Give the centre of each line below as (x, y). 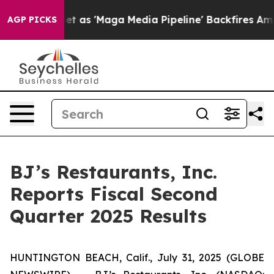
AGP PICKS (32, 20)
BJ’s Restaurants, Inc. (113, 172)
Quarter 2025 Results (108, 216)
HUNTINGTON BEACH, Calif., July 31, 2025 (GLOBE (137, 257)
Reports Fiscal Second (114, 194)
